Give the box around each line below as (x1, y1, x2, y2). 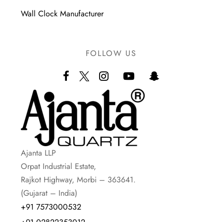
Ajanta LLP (21, 147, 56, 159)
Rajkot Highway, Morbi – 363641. (21, 174, 136, 186)
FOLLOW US (85, 48, 137, 59)
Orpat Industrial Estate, (21, 161, 97, 172)
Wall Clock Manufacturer (21, 7, 104, 19)
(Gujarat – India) (21, 187, 78, 199)
